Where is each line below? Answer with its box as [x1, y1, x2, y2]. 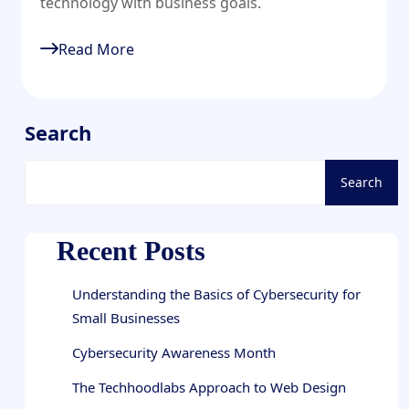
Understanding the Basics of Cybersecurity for [72, 285, 361, 304]
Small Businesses [72, 309, 180, 328]
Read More [58, 39, 134, 60]
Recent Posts [57, 236, 205, 267]
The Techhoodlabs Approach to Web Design [72, 378, 346, 397]
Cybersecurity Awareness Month [72, 343, 276, 362]
